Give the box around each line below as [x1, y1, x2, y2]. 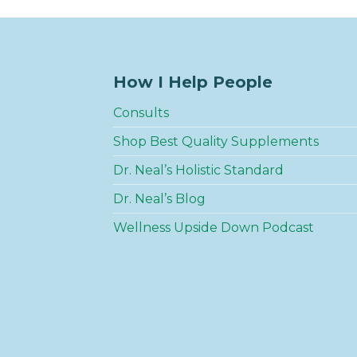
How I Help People [113, 72, 273, 92]
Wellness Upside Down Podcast [113, 219, 314, 235]
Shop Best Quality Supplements [113, 133, 319, 149]
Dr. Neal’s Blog [113, 190, 206, 206]
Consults [113, 104, 169, 120]
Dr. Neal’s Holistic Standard [113, 162, 284, 178]
